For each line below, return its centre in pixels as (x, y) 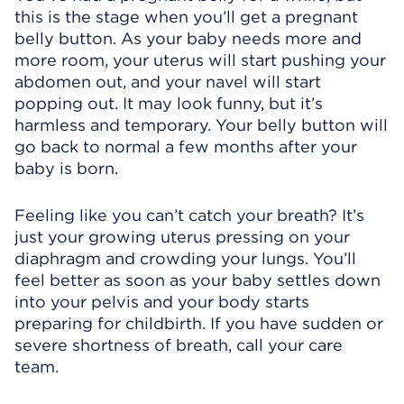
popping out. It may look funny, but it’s (169, 103)
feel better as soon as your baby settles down (197, 280)
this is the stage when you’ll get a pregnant (186, 17)
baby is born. (66, 168)
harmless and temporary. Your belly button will (201, 125)
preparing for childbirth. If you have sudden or (199, 323)
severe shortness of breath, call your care (179, 345)
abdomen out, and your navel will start (168, 82)
